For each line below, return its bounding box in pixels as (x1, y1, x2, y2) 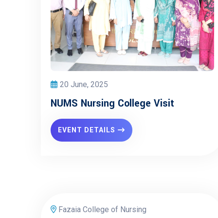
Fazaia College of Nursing (56, 205, 146, 214)
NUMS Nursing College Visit (51, 96, 174, 110)
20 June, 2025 (60, 80, 108, 89)
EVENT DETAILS (58, 126, 115, 134)
